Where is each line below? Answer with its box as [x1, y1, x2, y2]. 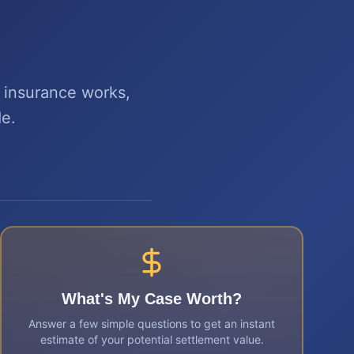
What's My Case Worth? [62, 290, 242, 307]
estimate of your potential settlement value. [40, 333, 264, 346]
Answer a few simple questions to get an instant [28, 317, 275, 330]
